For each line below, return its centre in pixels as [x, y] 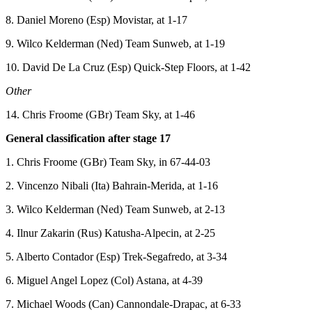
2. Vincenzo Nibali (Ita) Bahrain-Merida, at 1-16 [112, 186]
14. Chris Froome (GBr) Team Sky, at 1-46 [100, 115]
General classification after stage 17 [88, 139]
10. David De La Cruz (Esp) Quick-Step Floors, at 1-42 [128, 68]
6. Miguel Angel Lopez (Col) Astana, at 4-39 [104, 281]
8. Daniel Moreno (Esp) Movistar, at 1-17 [96, 20]
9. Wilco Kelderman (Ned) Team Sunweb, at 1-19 [115, 44]
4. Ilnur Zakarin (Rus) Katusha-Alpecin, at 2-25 [110, 233]
